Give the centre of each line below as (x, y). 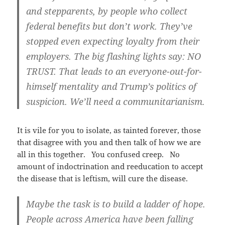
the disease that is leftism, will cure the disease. (103, 179)
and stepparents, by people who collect (107, 11)
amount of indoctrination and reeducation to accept (110, 166)
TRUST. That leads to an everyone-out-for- (114, 72)
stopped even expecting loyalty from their (113, 41)
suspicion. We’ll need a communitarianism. (116, 102)
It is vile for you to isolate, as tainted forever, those (109, 130)
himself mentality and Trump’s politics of (111, 87)
